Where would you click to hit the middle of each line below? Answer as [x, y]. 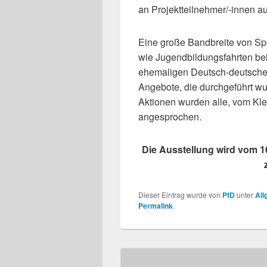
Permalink [156, 206]
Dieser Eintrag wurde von [180, 195]
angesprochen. [170, 117]
